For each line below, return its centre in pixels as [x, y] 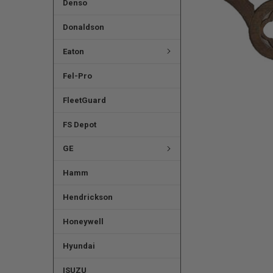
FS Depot [79, 124]
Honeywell [83, 222]
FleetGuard [84, 100]
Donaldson [83, 27]
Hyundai [79, 246]
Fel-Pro [77, 76]
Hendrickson [87, 197]
